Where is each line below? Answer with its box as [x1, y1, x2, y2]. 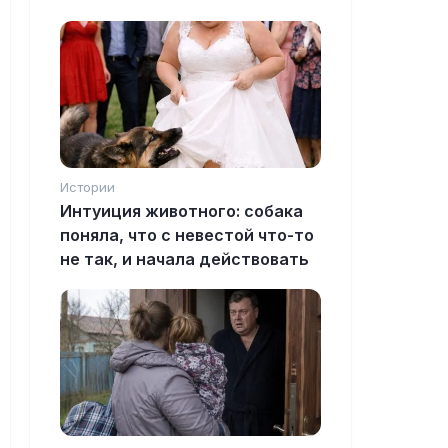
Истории [60, 179, 115, 196]
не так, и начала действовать [60, 249, 309, 270]
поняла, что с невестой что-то [60, 225, 314, 246]
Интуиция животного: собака [60, 201, 303, 222]
